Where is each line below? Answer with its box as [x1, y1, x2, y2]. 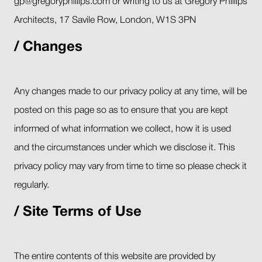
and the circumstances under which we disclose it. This [14, 143, 235, 152]
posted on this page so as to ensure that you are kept [14, 106, 228, 115]
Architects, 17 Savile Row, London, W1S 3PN [14, 16, 196, 25]
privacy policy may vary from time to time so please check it [14, 162, 247, 171]
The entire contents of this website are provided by [14, 252, 215, 261]
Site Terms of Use [23, 205, 142, 219]
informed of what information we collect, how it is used [14, 125, 231, 133]
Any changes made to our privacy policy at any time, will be [14, 87, 247, 96]
